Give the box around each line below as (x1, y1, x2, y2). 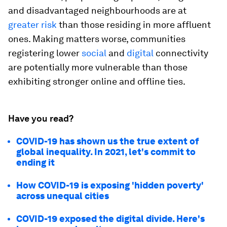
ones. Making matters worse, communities (8, 33, 185, 44)
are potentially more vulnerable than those (8, 62, 187, 72)
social (82, 48, 106, 58)
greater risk (8, 19, 59, 30)
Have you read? (8, 113, 73, 124)
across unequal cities (16, 191, 111, 201)
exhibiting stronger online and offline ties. (8, 76, 185, 87)
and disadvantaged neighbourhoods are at (8, 5, 186, 16)
